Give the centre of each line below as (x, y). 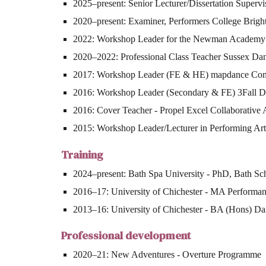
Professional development (126, 236)
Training (82, 154)
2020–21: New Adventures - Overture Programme (168, 255)
